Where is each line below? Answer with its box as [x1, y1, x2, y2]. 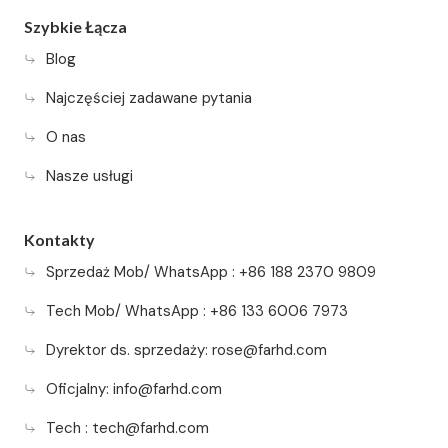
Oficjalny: [46, 378, 113, 399]
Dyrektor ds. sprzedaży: [46, 339, 212, 360]
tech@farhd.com [92, 417, 209, 438]
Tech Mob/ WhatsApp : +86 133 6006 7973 [46, 300, 348, 321]
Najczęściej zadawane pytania [46, 87, 252, 108]
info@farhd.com [113, 378, 222, 399]
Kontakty [24, 229, 95, 249]
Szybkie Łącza [24, 16, 127, 36]
